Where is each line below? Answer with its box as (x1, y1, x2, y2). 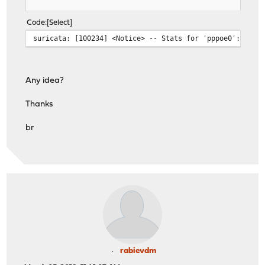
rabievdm (119, 246, 156, 256)
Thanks (25, 100, 54, 109)
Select (49, 19, 70, 27)
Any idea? (25, 76, 64, 86)
